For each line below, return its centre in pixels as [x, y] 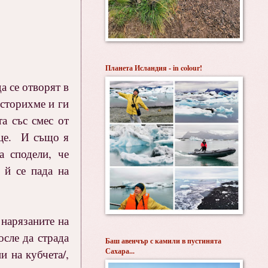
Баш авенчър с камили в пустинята [163, 241]
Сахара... [120, 251]
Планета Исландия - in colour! [154, 68]
